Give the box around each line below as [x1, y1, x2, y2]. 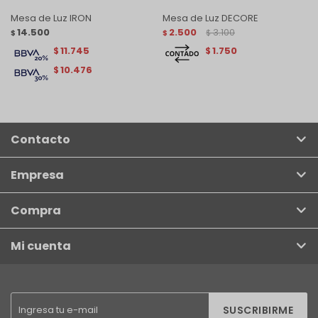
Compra [11, 202, 61, 219]
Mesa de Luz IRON [11, 11, 92, 25]
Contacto [11, 131, 70, 148]
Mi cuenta [11, 237, 71, 254]
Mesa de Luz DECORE [163, 11, 258, 25]
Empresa [11, 166, 64, 183]
